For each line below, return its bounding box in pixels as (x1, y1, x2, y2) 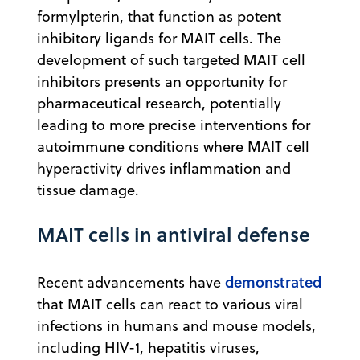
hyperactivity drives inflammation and (37, 158, 291, 179)
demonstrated (225, 272, 321, 293)
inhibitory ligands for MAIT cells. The (37, 28, 281, 49)
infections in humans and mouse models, (37, 316, 316, 337)
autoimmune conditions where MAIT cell (37, 137, 309, 157)
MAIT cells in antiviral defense (37, 220, 310, 249)
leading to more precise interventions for (37, 115, 310, 136)
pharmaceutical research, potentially (37, 93, 281, 114)
